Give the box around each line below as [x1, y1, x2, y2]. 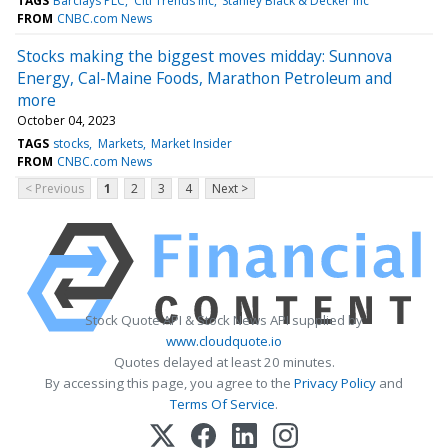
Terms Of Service [170, 394, 275, 413]
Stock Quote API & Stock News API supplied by [85, 310, 363, 329]
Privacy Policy [294, 373, 376, 392]
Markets [97, 134, 143, 152]
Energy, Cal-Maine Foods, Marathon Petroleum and [17, 66, 392, 89]
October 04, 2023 [17, 111, 116, 129]
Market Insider [150, 134, 232, 152]
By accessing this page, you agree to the [45, 373, 294, 392]
